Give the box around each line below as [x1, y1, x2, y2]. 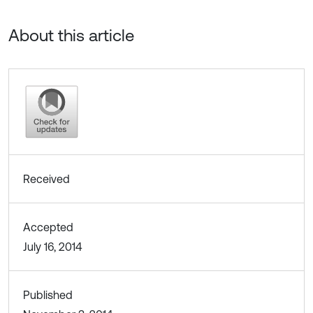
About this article [8, 25, 134, 45]
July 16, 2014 [23, 240, 82, 253]
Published [23, 288, 73, 301]
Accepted [23, 220, 73, 233]
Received [23, 172, 70, 185]
